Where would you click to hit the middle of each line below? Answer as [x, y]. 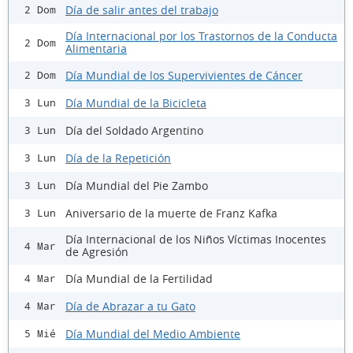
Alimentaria [96, 49]
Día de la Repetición [118, 158]
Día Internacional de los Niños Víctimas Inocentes [196, 240]
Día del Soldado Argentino [134, 130]
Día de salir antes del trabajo [142, 9]
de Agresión [97, 252]
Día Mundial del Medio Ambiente [153, 333]
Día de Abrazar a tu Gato [130, 306]
